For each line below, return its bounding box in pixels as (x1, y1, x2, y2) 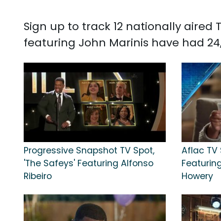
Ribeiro (24, 170, 52, 183)
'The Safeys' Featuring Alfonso (24, 157, 153, 170)
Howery (182, 170, 213, 183)
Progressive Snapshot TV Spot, (24, 145, 154, 157)
